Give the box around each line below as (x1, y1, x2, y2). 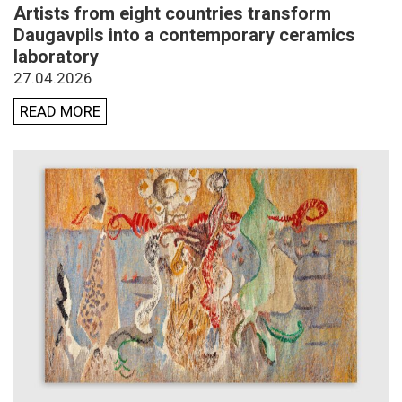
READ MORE (20, 102, 100, 121)
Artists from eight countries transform (13, 3, 331, 25)
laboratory (13, 46, 99, 68)
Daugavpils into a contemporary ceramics (13, 24, 355, 47)
